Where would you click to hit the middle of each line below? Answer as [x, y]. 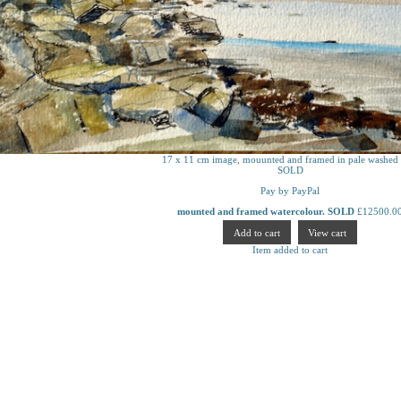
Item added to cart [290, 249]
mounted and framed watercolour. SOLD [266, 212]
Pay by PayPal [290, 191]
